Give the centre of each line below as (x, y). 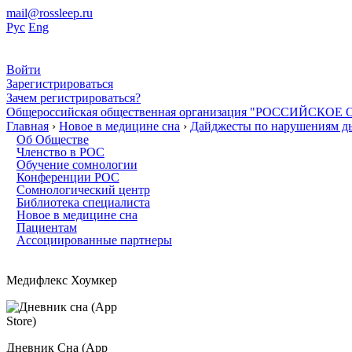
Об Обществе (52, 139)
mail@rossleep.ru (49, 13)
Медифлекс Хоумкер (62, 280)
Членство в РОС (60, 152)
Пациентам (46, 227)
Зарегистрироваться (60, 84)
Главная (27, 126)
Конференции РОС (68, 177)
